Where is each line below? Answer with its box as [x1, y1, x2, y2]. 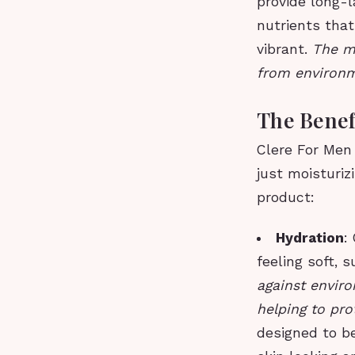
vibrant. [257, 40, 312, 57]
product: [257, 189, 315, 206]
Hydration [275, 230, 344, 246]
